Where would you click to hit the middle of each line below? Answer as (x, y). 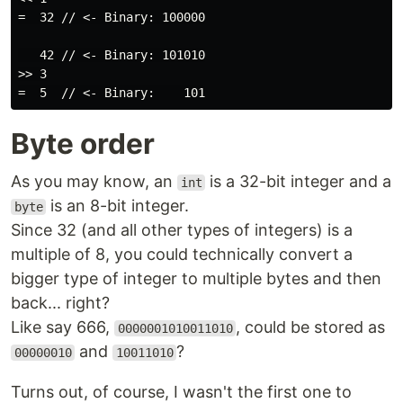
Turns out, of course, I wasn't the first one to (181, 392)
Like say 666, (63, 327)
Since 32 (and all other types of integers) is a (182, 230)
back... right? (60, 303)
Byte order (83, 143)
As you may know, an (94, 181)
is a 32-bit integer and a (299, 181)
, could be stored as (311, 327)
